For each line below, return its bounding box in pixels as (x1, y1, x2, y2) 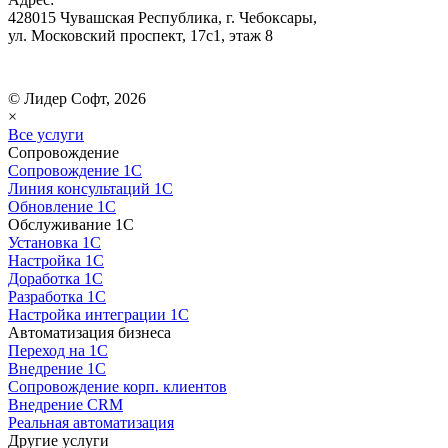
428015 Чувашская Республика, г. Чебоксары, (8, 8, 317, 26)
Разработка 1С (8, 287, 106, 305)
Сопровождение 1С (8, 161, 142, 179)
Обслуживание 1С (8, 215, 134, 233)
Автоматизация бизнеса (8, 323, 171, 341)
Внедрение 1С (8, 359, 106, 377)
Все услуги (8, 125, 84, 143)
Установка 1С (8, 233, 101, 251)
